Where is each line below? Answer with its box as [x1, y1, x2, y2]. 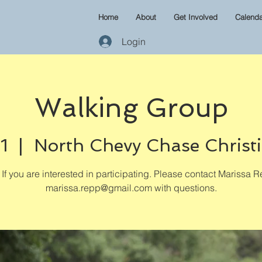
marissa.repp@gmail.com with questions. [45, 182, 217, 194]
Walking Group [34, 92, 228, 123]
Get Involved [174, 12, 218, 22]
